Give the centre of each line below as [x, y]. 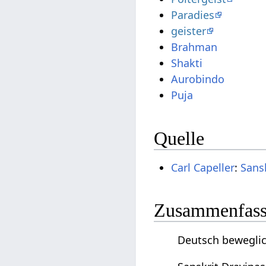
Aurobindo [198, 79]
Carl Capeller [203, 167]
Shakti [187, 63]
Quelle [179, 138]
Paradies [193, 15]
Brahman [194, 47]
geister [189, 31]
